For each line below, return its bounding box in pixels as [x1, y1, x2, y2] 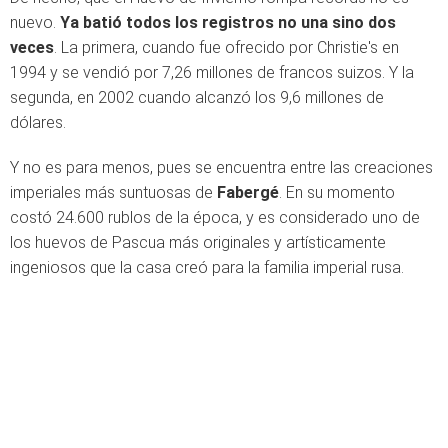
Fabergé [217, 183, 279, 202]
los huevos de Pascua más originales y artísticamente [10, 233, 386, 252]
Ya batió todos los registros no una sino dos [60, 13, 396, 32]
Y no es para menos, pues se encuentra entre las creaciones [10, 158, 433, 177]
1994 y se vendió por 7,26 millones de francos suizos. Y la [10, 63, 414, 82]
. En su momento [279, 183, 395, 202]
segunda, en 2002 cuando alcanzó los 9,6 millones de [10, 88, 384, 107]
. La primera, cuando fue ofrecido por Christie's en [54, 38, 399, 57]
